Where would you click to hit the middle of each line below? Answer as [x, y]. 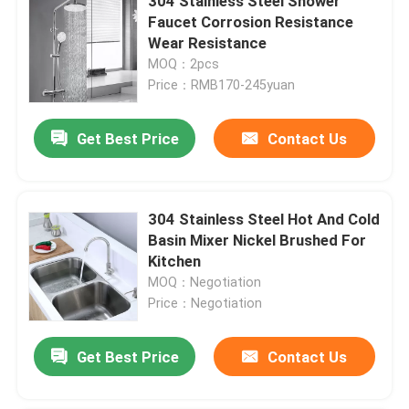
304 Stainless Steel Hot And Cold [264, 219]
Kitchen [175, 261]
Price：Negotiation [205, 303]
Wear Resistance [208, 42]
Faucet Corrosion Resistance [251, 21]
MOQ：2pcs [184, 63]
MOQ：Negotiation [205, 282]
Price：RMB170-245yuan [222, 84]
